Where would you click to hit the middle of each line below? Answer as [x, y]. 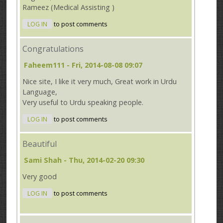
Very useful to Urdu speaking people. [83, 102]
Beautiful [40, 144]
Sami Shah [43, 160]
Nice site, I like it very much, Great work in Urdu [100, 81]
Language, [40, 92]
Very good [40, 176]
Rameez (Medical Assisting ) [69, 7]
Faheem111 [45, 65]
